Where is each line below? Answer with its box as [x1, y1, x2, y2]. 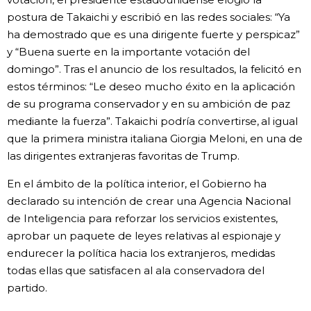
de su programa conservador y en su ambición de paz [7, 96, 290, 110]
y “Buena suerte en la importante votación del [7, 44, 250, 58]
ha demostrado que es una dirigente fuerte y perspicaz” [7, 27, 301, 41]
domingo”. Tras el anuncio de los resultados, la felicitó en [7, 62, 302, 76]
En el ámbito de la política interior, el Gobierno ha [7, 176, 267, 190]
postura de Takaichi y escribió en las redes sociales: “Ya [7, 10, 291, 24]
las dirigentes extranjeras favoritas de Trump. [7, 149, 239, 162]
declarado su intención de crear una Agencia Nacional [7, 194, 292, 208]
